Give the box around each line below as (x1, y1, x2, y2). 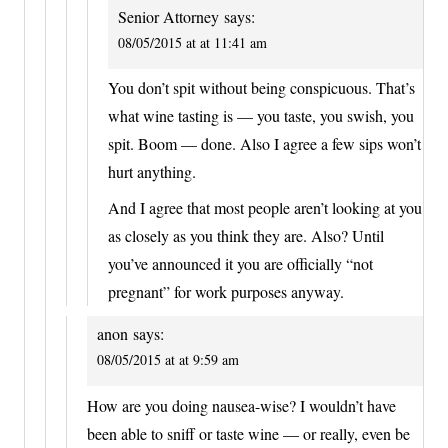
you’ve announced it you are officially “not (108, 253, 373, 275)
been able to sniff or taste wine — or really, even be (87, 422, 410, 444)
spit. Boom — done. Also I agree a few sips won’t (108, 133, 421, 155)
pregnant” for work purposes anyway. (108, 281, 344, 303)
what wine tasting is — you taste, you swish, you (108, 105, 414, 127)
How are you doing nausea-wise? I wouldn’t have (87, 394, 396, 416)
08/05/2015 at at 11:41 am (118, 32, 267, 52)
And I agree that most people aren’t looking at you (108, 197, 422, 219)
